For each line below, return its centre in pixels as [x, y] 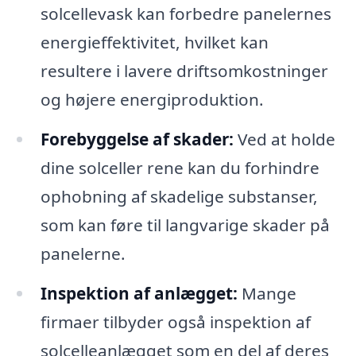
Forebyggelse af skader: [137, 139]
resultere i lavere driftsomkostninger [184, 71]
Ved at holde [284, 139]
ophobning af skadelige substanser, [179, 196]
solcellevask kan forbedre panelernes [186, 14]
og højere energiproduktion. [152, 100]
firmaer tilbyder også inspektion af [175, 321]
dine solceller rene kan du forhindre [180, 167]
